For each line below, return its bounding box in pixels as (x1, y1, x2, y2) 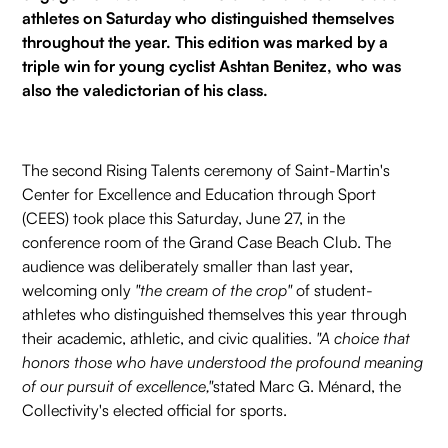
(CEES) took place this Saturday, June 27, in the (22, 208, 346, 229)
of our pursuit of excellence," (22, 376, 214, 397)
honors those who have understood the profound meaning (22, 352, 424, 373)
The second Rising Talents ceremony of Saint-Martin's (22, 160, 391, 181)
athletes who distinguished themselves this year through (22, 304, 408, 325)
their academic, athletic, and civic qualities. (22, 328, 317, 349)
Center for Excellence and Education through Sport (22, 184, 377, 205)
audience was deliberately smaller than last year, (22, 256, 354, 277)
